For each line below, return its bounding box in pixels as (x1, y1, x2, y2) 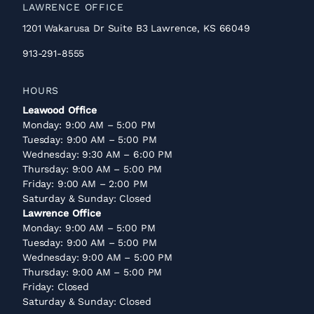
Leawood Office (22, 104, 97, 116)
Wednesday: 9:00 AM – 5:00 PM (22, 251, 173, 263)
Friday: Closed (22, 280, 90, 292)
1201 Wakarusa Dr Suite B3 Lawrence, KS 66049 (22, 22, 250, 34)
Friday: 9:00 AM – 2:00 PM (22, 177, 148, 189)
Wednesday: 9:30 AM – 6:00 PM (22, 148, 173, 160)
